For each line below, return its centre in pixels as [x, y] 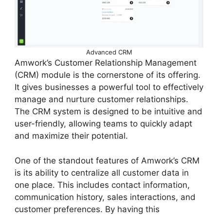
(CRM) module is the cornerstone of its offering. [108, 75]
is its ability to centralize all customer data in [102, 173]
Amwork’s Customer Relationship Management [106, 63]
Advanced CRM [109, 52]
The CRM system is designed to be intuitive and [109, 112]
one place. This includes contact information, [102, 185]
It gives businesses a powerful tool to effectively [109, 87]
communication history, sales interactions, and [105, 197]
